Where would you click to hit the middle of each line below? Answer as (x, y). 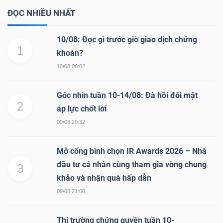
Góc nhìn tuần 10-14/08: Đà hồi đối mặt (127, 95)
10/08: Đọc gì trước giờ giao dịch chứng (127, 39)
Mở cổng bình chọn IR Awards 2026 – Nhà (132, 151)
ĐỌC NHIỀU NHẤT (42, 13)
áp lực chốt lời (82, 109)
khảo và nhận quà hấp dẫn (104, 178)
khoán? (70, 53)
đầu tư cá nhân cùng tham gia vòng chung (132, 164)
